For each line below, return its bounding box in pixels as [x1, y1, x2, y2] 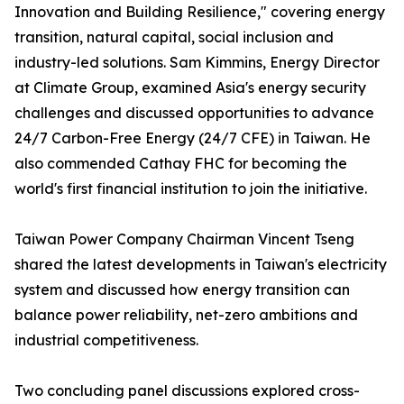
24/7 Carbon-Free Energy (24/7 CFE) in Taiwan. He [14, 129, 371, 148]
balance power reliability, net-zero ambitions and [14, 306, 358, 325]
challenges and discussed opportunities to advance [14, 104, 374, 123]
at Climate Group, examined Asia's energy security [14, 78, 366, 97]
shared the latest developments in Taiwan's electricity [14, 255, 387, 274]
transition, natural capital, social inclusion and [14, 28, 334, 47]
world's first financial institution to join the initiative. [14, 179, 367, 198]
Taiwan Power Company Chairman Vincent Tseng [14, 230, 354, 249]
